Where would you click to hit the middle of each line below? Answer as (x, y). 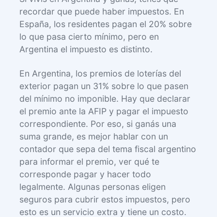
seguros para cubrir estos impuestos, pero (105, 199)
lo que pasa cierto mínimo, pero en (89, 36)
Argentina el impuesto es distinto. (86, 49)
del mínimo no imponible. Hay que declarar (105, 98)
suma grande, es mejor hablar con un (94, 136)
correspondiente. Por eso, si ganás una (98, 124)
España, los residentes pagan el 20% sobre (106, 24)
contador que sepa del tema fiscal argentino (108, 149)
